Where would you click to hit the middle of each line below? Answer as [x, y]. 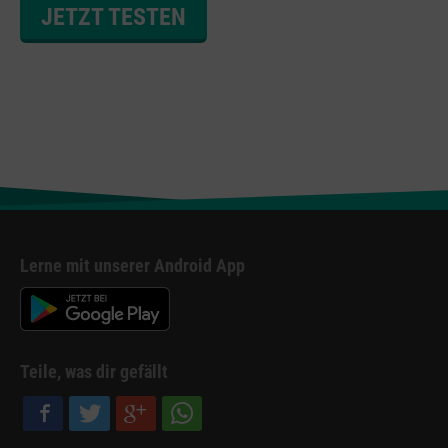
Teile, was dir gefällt [94, 372]
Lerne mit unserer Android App [132, 265]
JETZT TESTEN [113, 17]
